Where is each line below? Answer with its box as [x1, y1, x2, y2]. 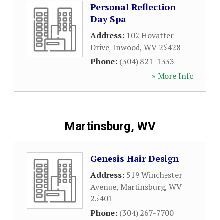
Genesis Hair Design [90, 152, 179, 164]
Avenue [90, 181, 116, 192]
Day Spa [90, 13, 126, 25]
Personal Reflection [90, 1, 176, 13]
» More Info [152, 70, 193, 81]
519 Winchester [126, 169, 182, 180]
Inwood [113, 42, 140, 53]
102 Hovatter [126, 30, 174, 41]
